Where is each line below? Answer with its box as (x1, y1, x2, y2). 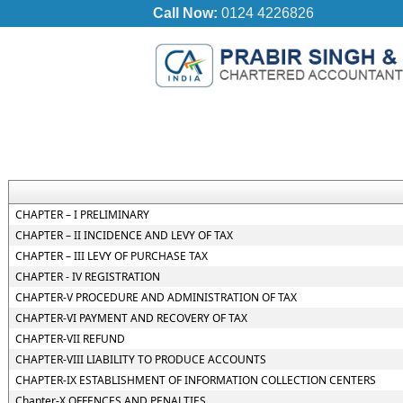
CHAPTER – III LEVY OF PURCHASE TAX (14, 248, 208, 264)
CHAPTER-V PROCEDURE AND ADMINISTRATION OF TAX (14, 290, 297, 305)
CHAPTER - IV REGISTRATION (14, 269, 160, 284)
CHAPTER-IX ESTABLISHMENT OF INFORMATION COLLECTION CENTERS (14, 372, 376, 388)
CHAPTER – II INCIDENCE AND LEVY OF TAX (14, 228, 233, 243)
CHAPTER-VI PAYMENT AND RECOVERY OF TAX (14, 310, 247, 326)
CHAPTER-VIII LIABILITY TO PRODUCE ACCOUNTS (14, 352, 266, 367)
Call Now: (153, 5, 218, 21)
